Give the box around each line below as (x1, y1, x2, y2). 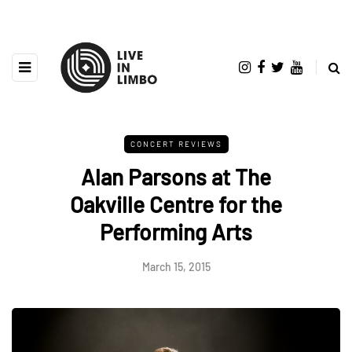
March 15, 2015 (141, 259, 211, 273)
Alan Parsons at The (81, 163, 271, 190)
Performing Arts (100, 218, 252, 245)
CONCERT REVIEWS (130, 138, 222, 148)
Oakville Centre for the (70, 190, 282, 218)
